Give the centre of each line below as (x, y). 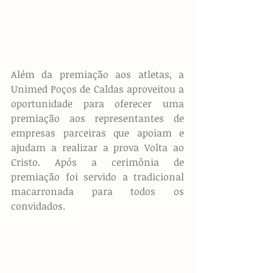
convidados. (38, 206)
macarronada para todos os (97, 191)
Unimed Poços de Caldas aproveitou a (97, 89)
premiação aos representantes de (97, 118)
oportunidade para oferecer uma (97, 103)
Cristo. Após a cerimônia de (97, 162)
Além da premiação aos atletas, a (97, 74)
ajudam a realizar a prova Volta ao (97, 147)
